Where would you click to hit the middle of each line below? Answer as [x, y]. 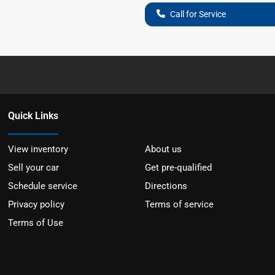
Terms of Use [36, 223]
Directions [166, 186]
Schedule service [43, 186]
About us [163, 149]
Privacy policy [37, 204]
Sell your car [34, 167]
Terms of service [179, 204]
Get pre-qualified [178, 167]
